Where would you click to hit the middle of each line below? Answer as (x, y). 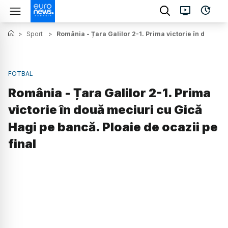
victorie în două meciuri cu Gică (105, 110)
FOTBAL (21, 74)
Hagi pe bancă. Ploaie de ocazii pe (113, 127)
